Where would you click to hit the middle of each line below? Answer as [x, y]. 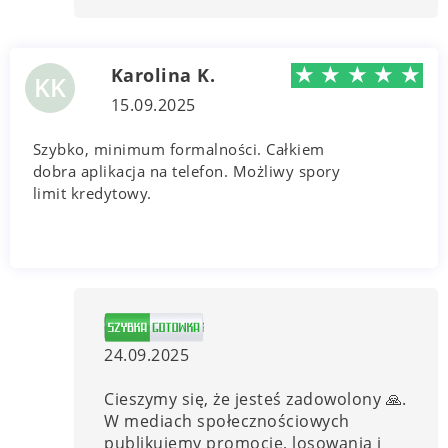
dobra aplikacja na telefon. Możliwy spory [186, 170]
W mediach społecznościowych [227, 420]
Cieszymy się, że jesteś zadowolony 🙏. [255, 398]
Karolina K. [163, 74]
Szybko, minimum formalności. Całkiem [178, 148]
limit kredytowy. [92, 192]
